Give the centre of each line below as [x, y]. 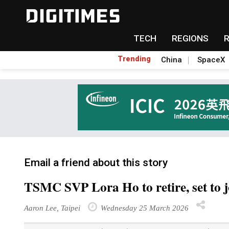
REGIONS [190, 38]
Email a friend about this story [96, 163]
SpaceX [211, 60]
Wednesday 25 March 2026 [144, 208]
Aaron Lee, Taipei [52, 208]
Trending [134, 59]
